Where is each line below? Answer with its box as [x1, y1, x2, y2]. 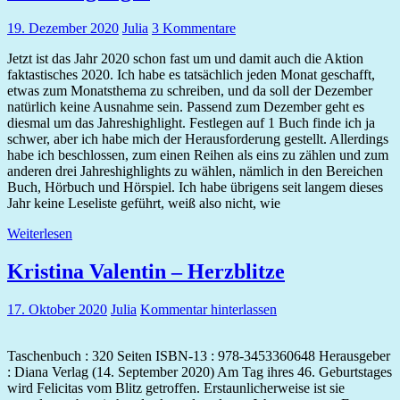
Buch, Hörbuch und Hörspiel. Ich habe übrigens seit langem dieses [7, 179, 383, 196]
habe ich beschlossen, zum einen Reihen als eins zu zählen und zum [7, 147, 388, 163]
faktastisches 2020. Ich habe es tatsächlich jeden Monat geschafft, [7, 67, 375, 83]
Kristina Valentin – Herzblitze [7, 260, 285, 284]
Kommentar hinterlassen [140, 302, 277, 318]
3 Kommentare [152, 21, 236, 37]
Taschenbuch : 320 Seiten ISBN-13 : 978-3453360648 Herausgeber [7, 348, 390, 364]
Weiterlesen [7, 226, 72, 242]
